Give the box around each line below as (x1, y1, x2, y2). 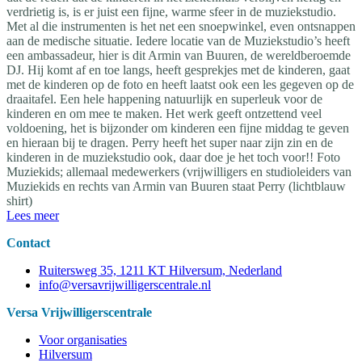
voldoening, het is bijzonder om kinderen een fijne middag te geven (6, 120, 349, 135)
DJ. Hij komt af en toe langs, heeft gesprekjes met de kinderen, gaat (6, 62, 350, 77)
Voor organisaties (39, 332, 127, 347)
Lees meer (6, 208, 59, 222)
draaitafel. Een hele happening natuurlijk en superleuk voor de (6, 91, 322, 106)
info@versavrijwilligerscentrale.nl (39, 277, 211, 292)
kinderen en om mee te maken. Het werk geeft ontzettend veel (6, 106, 322, 120)
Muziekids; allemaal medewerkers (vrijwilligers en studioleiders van (6, 164, 351, 179)
